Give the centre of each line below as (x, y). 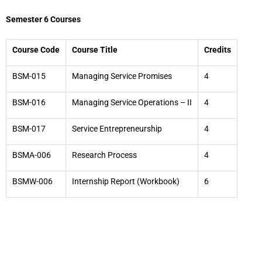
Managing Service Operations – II (132, 102)
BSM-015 (29, 76)
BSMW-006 (32, 181)
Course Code (36, 50)
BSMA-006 (32, 155)
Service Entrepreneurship (117, 129)
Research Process (104, 155)
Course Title (95, 50)
